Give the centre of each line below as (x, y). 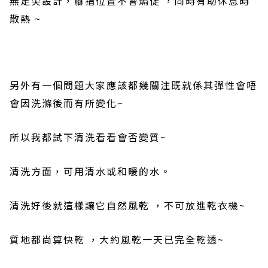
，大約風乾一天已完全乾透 (153, 239)
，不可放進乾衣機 (196, 205)
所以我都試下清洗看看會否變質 (85, 137)
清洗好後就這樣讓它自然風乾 (80, 205)
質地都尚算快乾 (47, 239)
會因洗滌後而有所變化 (63, 103)
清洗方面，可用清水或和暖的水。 (90, 171)
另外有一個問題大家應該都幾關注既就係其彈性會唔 (133, 85)
